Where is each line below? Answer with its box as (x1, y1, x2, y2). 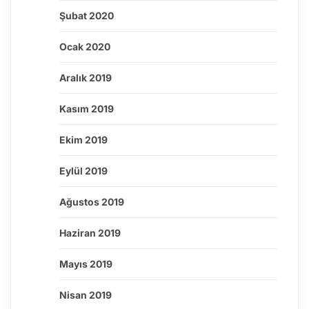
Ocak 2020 (59, 41, 110, 53)
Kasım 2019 (59, 103, 114, 115)
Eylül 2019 (59, 165, 108, 177)
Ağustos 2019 (59, 196, 124, 208)
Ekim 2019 (59, 134, 108, 146)
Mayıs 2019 (59, 258, 112, 270)
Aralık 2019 (59, 72, 112, 84)
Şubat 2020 (59, 10, 114, 22)
